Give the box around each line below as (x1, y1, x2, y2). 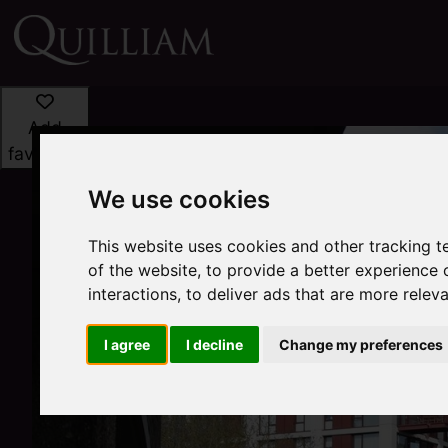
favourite (8, 142, 82, 164)
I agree (104, 336, 151, 354)
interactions (88, 284, 178, 305)
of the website (88, 260, 198, 281)
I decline (186, 336, 244, 354)
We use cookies (88, 185, 271, 215)
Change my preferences (279, 336, 444, 354)
